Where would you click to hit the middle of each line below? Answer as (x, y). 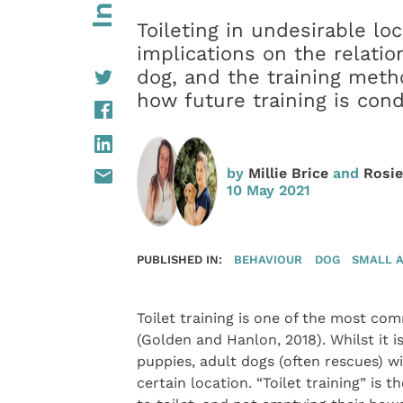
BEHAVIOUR (269, 259)
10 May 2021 (268, 190)
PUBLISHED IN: (179, 259)
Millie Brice (288, 173)
